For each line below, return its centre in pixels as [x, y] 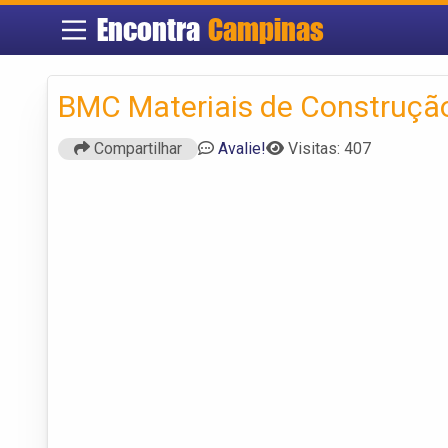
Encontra [153, 29]
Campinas [266, 29]
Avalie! [242, 148]
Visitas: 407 [329, 148]
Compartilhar [136, 148]
